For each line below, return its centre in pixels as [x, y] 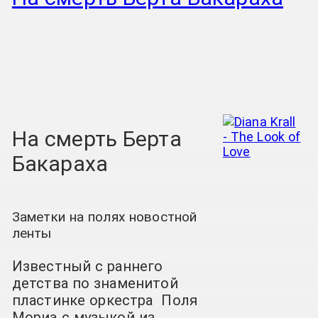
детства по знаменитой [95, 284]
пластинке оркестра [84, 301]
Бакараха [60, 163]
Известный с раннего [87, 267]
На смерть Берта [97, 138]
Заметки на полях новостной [104, 217]
